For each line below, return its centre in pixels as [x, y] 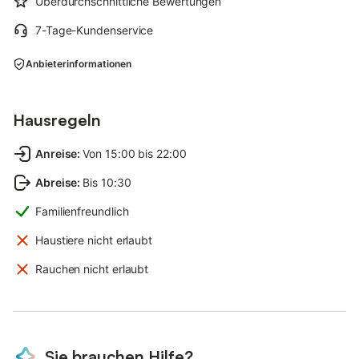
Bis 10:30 [107, 182]
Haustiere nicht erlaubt [94, 240]
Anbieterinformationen [79, 64]
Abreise [56, 182]
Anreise [56, 153]
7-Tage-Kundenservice [95, 30]
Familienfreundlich [82, 211]
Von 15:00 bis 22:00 [135, 153]
